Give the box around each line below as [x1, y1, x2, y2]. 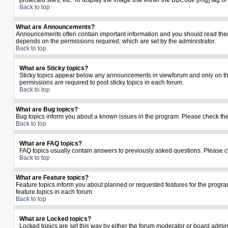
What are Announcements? [16, 23, 95, 31]
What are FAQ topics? [19, 140, 82, 147]
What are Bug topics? [16, 106, 78, 113]
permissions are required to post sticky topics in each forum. [19, 79, 184, 86]
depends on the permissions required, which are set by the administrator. [16, 38, 216, 45]
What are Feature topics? [16, 174, 89, 181]
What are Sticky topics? [19, 65, 88, 72]
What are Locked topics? [19, 215, 91, 222]
